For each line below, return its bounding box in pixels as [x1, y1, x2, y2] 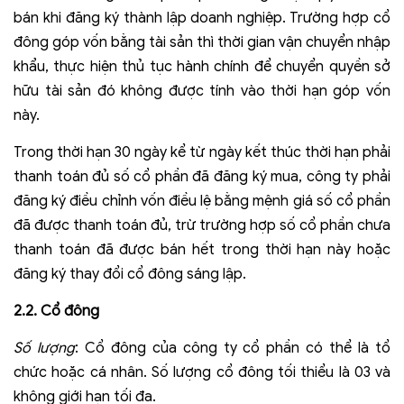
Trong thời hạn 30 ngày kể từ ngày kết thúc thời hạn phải [14, 143, 390, 162]
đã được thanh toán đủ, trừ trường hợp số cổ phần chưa [14, 216, 390, 235]
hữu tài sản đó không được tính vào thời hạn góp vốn [14, 82, 390, 101]
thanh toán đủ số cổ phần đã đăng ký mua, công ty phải [14, 168, 390, 187]
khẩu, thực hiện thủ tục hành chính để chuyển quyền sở [14, 58, 390, 77]
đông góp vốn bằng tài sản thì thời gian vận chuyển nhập [14, 33, 390, 52]
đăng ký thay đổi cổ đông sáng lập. [14, 265, 246, 284]
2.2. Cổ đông [14, 302, 99, 321]
